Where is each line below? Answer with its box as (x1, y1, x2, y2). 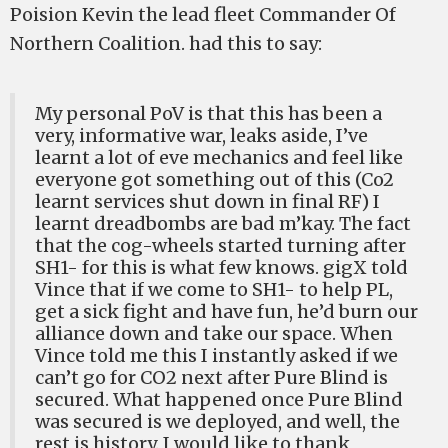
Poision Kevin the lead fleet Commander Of (10, 3, 396, 27)
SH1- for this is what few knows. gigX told (35, 256, 408, 280)
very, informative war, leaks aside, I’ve (35, 124, 368, 148)
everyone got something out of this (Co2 (35, 168, 394, 192)
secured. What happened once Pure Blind (35, 388, 403, 412)
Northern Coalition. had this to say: (10, 32, 322, 56)
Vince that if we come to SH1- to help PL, (35, 278, 393, 302)
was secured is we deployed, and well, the (35, 410, 400, 434)
